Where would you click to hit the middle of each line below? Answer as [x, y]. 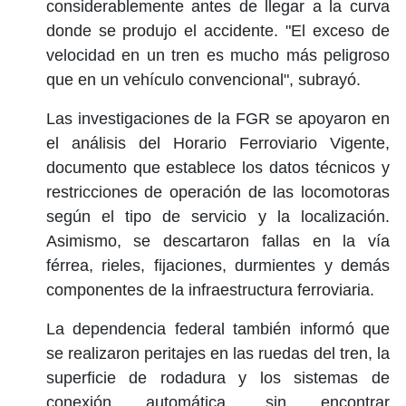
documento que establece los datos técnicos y [217, 167]
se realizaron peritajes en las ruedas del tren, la [217, 353]
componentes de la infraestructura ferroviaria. [210, 290]
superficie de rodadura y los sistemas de [217, 377]
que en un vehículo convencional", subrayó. [203, 79]
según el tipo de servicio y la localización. [217, 216]
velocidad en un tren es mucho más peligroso [217, 55]
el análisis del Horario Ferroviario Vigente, [217, 143]
